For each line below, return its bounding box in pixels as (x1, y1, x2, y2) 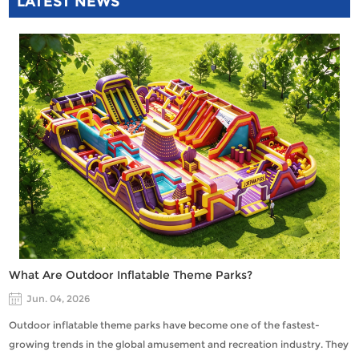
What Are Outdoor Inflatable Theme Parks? (9, 267, 253, 282)
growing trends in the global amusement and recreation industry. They (9, 337, 349, 350)
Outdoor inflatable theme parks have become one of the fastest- (9, 318, 321, 331)
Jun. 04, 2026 (26, 292, 91, 305)
